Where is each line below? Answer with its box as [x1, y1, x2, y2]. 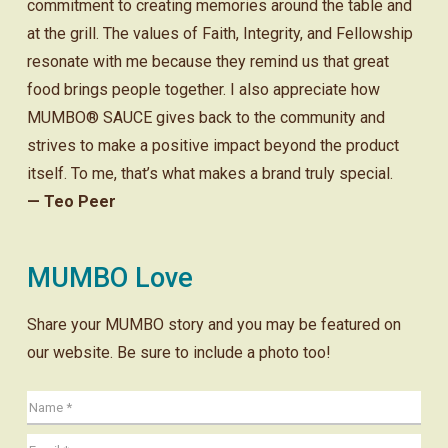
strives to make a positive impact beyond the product [26, 136, 399, 156]
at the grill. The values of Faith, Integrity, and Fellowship [26, 24, 413, 44]
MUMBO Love [26, 262, 193, 295]
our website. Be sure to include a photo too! [26, 342, 331, 362]
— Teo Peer [26, 192, 116, 212]
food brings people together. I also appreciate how [26, 80, 380, 100]
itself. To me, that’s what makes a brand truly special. [26, 164, 393, 184]
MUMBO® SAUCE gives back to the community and [26, 108, 385, 128]
